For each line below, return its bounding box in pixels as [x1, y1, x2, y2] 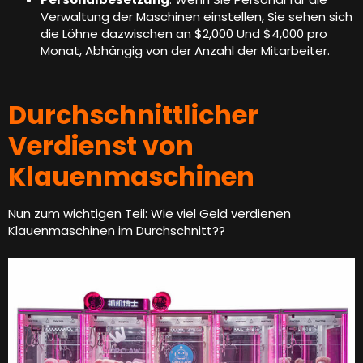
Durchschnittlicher [8, 96, 258, 133]
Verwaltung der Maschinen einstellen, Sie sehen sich [41, 7, 352, 25]
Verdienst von [8, 126, 194, 164]
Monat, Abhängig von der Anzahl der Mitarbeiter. [41, 41, 330, 59]
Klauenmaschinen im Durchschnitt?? [8, 221, 225, 239]
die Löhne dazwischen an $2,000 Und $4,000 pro [41, 24, 327, 42]
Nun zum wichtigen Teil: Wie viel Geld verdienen [8, 204, 291, 222]
